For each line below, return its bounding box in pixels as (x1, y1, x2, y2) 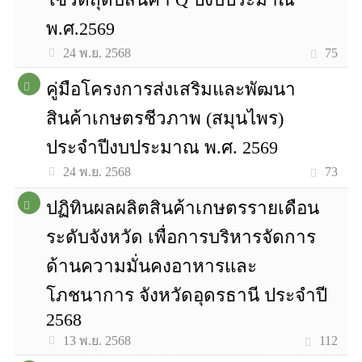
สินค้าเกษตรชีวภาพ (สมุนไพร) (46, 108, 284, 128)
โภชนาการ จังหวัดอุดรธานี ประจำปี (46, 285, 328, 305)
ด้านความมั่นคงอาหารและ (46, 256, 258, 276)
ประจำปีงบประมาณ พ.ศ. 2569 (46, 137, 279, 158)
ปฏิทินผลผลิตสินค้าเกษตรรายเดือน (46, 198, 320, 218)
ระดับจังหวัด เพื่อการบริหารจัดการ (46, 227, 317, 247)
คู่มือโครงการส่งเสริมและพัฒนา (46, 79, 297, 99)
